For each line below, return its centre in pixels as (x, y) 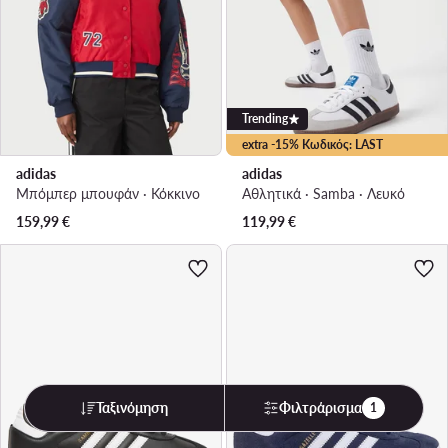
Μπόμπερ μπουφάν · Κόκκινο (108, 194)
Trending (265, 119)
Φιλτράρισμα (320, 407)
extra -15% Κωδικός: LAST (312, 145)
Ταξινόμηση (132, 407)
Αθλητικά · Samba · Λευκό (323, 194)
